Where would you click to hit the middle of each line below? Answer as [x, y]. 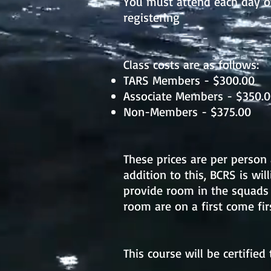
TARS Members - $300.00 [189, 80]
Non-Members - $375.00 [187, 112]
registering [152, 17]
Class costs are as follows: [191, 64]
